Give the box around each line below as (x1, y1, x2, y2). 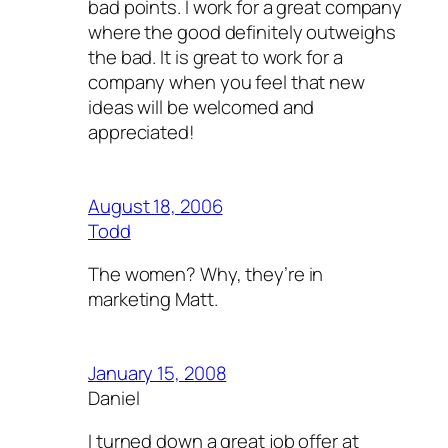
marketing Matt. (88, 286, 218, 313)
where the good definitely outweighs (88, 19, 396, 46)
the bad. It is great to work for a (88, 44, 343, 71)
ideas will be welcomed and (88, 94, 315, 121)
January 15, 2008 (88, 359, 227, 386)
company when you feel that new (88, 69, 365, 96)
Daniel (88, 384, 140, 411)
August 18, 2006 (88, 192, 223, 219)
